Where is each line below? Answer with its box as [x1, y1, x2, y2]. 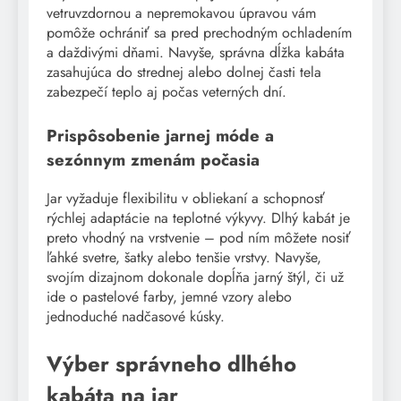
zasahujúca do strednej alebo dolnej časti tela [47, 62, 321, 83]
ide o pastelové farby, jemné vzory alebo [47, 286, 292, 307]
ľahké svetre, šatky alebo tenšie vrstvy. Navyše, [47, 246, 321, 268]
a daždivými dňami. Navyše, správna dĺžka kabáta [47, 42, 345, 64]
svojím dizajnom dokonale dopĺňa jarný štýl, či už [47, 266, 344, 287]
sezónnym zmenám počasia [47, 148, 260, 173]
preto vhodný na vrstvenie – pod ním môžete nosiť [47, 226, 351, 248]
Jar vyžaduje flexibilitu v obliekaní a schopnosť [47, 187, 325, 209]
